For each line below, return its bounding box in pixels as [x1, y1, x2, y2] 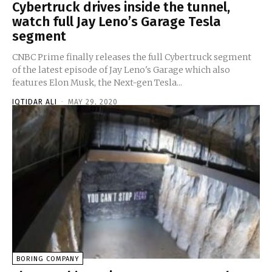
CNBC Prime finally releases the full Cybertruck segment [12, 51, 251, 63]
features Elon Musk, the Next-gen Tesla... [12, 76, 183, 88]
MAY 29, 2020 [68, 97, 118, 106]
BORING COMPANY [16, 254, 79, 263]
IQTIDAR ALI [12, 97, 57, 106]
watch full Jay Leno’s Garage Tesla [12, 13, 221, 30]
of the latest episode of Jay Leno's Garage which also [12, 64, 230, 75]
